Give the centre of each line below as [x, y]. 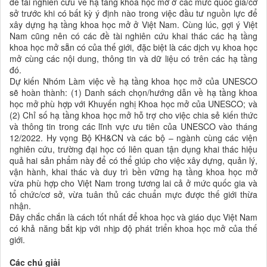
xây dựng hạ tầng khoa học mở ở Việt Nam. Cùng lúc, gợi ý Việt [133, 25]
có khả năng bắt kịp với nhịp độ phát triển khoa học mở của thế [133, 229]
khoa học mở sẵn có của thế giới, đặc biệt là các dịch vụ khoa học [133, 47]
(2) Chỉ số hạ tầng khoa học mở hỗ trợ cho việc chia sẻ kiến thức [133, 115]
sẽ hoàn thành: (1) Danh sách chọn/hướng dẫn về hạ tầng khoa [133, 93]
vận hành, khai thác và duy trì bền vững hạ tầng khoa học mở [133, 172]
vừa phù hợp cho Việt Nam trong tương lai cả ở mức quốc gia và [133, 183]
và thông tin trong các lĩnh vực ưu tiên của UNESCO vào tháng [133, 127]
